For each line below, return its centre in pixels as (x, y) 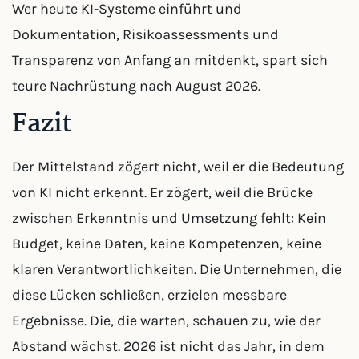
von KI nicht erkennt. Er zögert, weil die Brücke (162, 192)
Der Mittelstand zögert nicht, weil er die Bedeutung (178, 167)
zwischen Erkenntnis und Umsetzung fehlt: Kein (169, 218)
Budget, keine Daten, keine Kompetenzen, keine (167, 244)
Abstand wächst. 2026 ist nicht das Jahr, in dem (168, 346)
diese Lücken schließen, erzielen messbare (149, 295)
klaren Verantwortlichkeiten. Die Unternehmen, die (177, 269)
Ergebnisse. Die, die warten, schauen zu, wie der (166, 321)
